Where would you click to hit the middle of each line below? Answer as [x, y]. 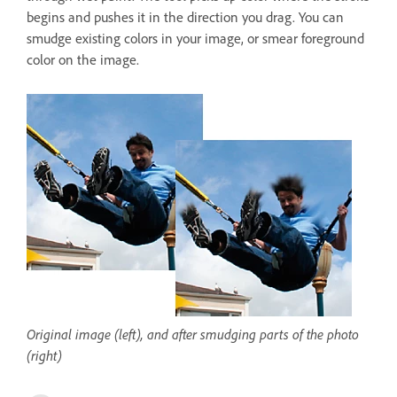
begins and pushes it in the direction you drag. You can [185, 18]
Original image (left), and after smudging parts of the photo [193, 335]
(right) [44, 356]
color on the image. [83, 60]
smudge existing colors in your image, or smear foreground [195, 39]
